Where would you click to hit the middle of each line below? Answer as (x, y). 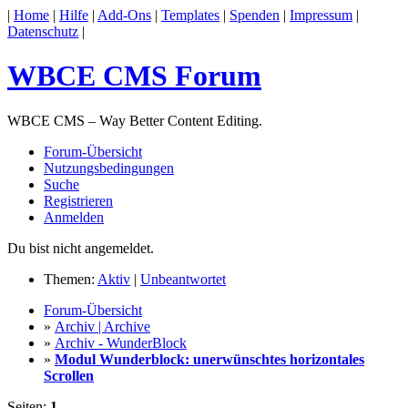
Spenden (255, 15)
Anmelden (74, 217)
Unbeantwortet (183, 279)
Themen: (71, 279)
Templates (190, 15)
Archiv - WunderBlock (121, 342)
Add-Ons (124, 15)
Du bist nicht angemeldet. (81, 248)
